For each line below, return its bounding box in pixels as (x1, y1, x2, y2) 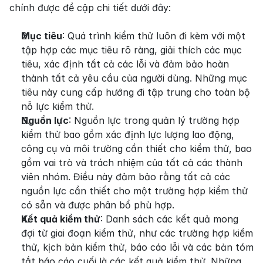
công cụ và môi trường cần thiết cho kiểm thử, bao (21, 143, 252, 154)
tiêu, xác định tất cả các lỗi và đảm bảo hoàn (21, 58, 229, 70)
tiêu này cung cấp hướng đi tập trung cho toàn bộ (21, 86, 250, 98)
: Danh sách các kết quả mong (100, 213, 238, 225)
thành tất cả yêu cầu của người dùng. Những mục (21, 72, 247, 84)
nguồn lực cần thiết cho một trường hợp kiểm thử (21, 185, 248, 197)
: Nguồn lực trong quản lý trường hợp (69, 114, 240, 126)
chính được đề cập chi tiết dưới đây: (9, 2, 171, 14)
